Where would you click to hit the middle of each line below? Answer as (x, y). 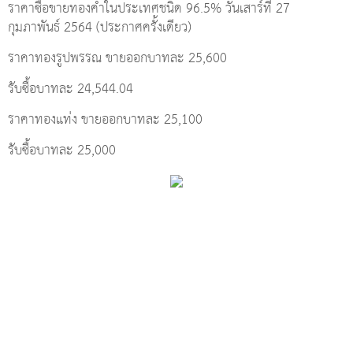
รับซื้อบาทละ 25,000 (62, 150)
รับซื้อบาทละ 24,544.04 (71, 89)
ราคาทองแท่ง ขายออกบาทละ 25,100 (105, 120)
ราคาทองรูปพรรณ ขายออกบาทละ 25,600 (117, 58)
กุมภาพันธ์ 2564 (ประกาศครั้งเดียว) (100, 28)
